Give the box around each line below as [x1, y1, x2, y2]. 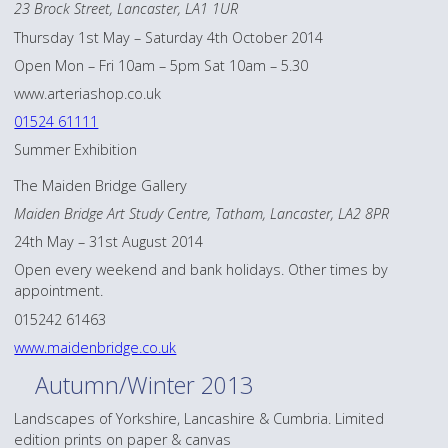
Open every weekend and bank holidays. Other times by [14, 260, 389, 280]
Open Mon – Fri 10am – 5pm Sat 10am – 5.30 [14, 55, 309, 75]
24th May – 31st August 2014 [14, 232, 204, 252]
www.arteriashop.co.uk [14, 84, 162, 104]
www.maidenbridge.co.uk [14, 337, 177, 357]
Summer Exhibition [14, 140, 138, 160]
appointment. [14, 281, 104, 301]
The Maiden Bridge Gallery [14, 175, 188, 195]
